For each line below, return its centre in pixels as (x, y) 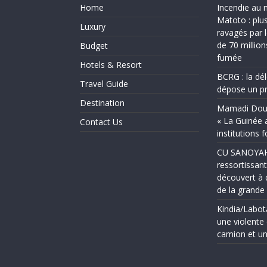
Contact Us (101, 122)
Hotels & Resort (111, 65)
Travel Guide (104, 84)
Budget (94, 46)
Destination (102, 103)
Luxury (93, 27)
